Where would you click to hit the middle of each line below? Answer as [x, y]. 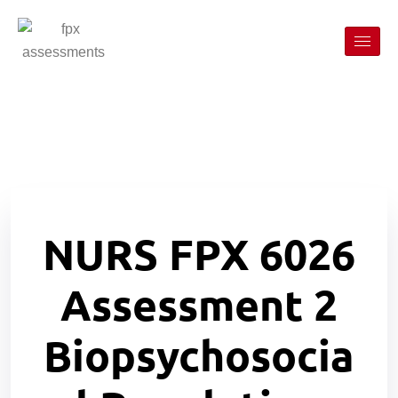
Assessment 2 [199, 304]
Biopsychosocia [199, 354]
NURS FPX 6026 [199, 253]
